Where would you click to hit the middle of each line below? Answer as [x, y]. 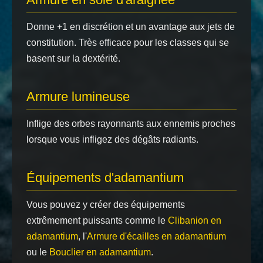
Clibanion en [195, 220]
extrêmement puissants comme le [97, 220]
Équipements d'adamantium [105, 178]
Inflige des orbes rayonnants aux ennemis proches [131, 124]
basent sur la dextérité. [73, 58]
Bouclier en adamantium [100, 252]
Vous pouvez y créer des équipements [106, 205]
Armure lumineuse [78, 97]
